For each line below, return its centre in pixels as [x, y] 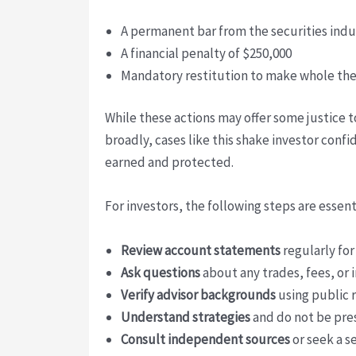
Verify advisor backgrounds [198, 294]
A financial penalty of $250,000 [206, 53]
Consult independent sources [205, 339]
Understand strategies [186, 317]
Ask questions [161, 272]
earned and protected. [169, 163]
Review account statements [201, 250]
